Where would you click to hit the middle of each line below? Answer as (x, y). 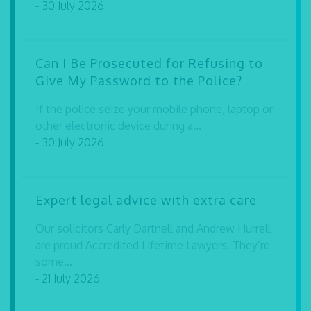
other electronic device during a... (118, 126)
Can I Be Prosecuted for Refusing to (149, 63)
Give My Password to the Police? (139, 81)
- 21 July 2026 (68, 278)
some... (54, 262)
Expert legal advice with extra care (146, 200)
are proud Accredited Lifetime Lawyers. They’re (153, 245)
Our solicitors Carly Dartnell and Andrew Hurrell (153, 228)
